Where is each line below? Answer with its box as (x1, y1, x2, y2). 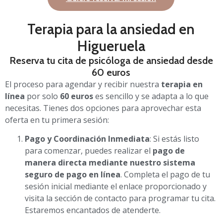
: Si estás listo (150, 133, 199, 145)
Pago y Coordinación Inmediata (25, 133, 150, 145)
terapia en (161, 78, 203, 90)
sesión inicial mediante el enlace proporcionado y (25, 181, 207, 192)
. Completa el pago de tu (120, 169, 210, 180)
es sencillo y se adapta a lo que (93, 90, 209, 102)
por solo (25, 90, 60, 102)
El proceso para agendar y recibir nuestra (5, 78, 161, 90)
